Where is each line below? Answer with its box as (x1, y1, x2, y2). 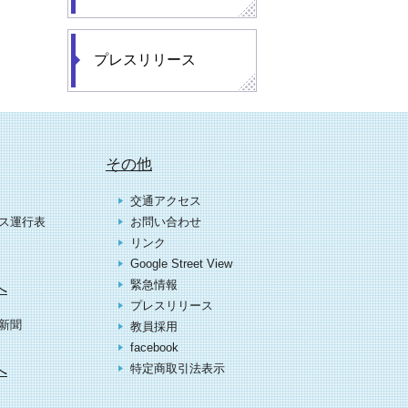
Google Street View (130, 257, 232, 271)
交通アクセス (130, 194, 201, 209)
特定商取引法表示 (130, 362, 225, 376)
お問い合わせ (130, 215, 201, 229)
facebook (130, 341, 178, 355)
